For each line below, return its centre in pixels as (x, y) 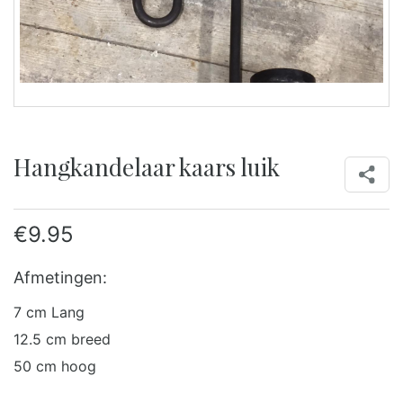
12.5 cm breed (62, 339)
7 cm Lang (49, 312)
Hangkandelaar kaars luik (147, 167)
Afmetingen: (60, 278)
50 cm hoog (55, 366)
